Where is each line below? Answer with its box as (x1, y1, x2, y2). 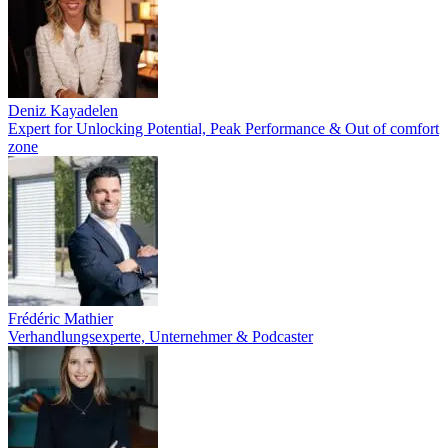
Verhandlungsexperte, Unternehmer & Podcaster (8, 328, 313, 345)
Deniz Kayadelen (8, 102, 118, 119)
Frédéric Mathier (8, 310, 113, 327)
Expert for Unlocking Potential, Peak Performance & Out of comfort (8, 120, 439, 137)
